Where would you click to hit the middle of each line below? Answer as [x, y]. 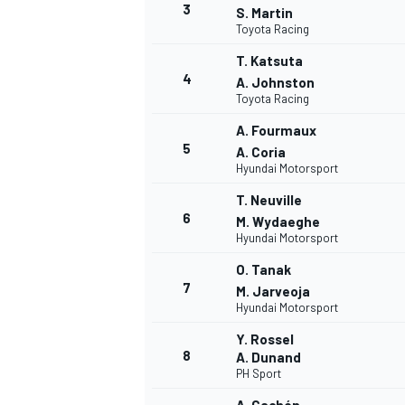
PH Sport [259, 374]
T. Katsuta [269, 61]
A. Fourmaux [276, 131]
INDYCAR [167, 379]
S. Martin [264, 13]
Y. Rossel [265, 339]
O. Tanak [264, 270]
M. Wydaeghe [278, 222]
